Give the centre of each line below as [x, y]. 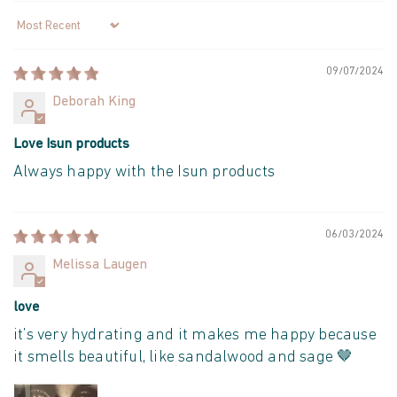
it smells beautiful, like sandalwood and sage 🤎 [183, 358]
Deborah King [94, 102]
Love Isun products [71, 145]
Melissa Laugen [100, 265]
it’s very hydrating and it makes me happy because [195, 336]
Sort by [35, 34]
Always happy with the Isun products [144, 173]
